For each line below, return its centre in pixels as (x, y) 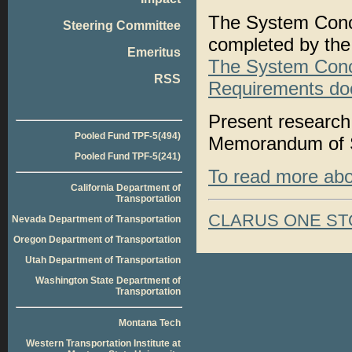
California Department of (126, 188)
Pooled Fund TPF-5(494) (128, 136)
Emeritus (154, 52)
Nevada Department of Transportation (96, 219)
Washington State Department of (108, 280)
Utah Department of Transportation (103, 260)
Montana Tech (150, 323)
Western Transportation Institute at (103, 343)
